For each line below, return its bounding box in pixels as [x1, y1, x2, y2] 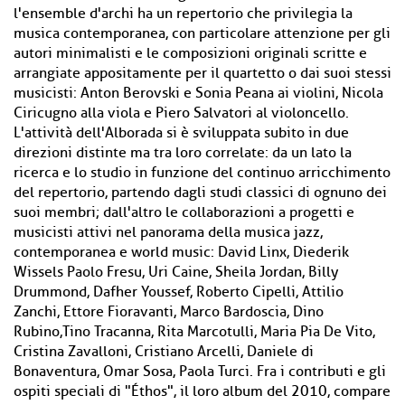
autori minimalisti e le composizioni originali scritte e [14, 44, 367, 62]
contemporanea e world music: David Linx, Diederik [14, 243, 349, 261]
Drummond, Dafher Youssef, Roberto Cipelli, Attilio [14, 283, 344, 301]
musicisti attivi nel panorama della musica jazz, [14, 223, 323, 241]
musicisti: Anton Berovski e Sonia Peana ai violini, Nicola [14, 84, 383, 102]
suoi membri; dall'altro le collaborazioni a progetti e [14, 203, 354, 221]
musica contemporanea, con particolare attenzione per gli [14, 24, 391, 42]
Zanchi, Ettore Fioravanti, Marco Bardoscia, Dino [14, 303, 324, 321]
